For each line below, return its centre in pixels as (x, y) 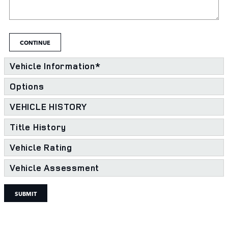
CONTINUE (35, 42)
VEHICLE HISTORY (48, 106)
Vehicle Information (52, 66)
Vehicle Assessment (55, 167)
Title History (38, 127)
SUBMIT (26, 193)
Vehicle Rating (41, 147)
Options (27, 86)
